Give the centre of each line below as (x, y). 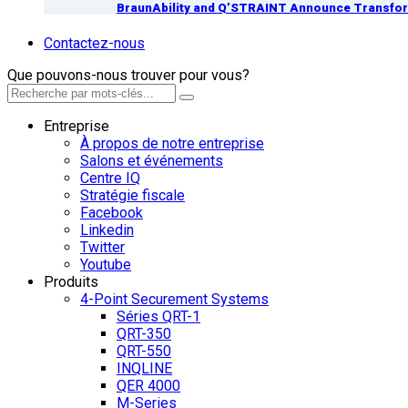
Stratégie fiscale (133, 195)
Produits (71, 281)
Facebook (112, 212)
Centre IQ (110, 178)
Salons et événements (152, 160)
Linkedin (107, 229)
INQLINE (144, 368)
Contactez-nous (94, 43)
